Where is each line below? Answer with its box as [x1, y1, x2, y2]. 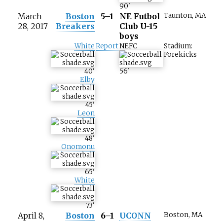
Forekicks [164, 50, 197, 59]
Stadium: [164, 42, 192, 51]
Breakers [56, 21, 95, 32]
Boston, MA [164, 211, 203, 220]
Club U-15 [119, 21, 157, 32]
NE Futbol [119, 11, 160, 22]
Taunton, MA [164, 11, 206, 20]
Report [96, 42, 118, 51]
